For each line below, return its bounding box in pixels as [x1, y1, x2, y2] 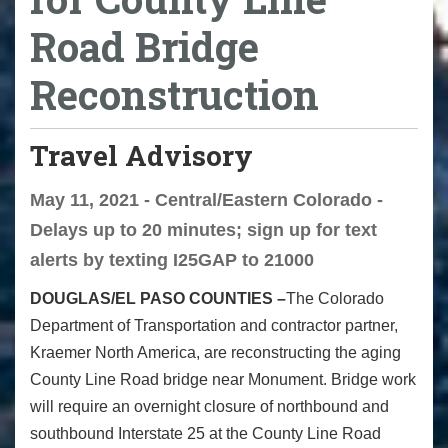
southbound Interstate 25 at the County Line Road [30, 425, 381, 443]
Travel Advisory [30, 136, 253, 174]
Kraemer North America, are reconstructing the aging [30, 344, 401, 362]
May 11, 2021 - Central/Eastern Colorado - [30, 190, 383, 211]
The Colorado [286, 290, 384, 308]
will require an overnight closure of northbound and [30, 398, 389, 416]
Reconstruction [30, 67, 319, 121]
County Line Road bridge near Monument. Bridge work [30, 371, 416, 389]
